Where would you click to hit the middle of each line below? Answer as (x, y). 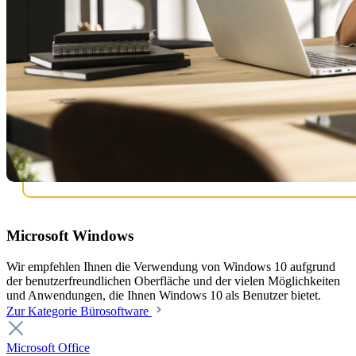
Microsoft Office (48, 348)
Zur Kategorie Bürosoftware (79, 311)
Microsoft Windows (70, 236)
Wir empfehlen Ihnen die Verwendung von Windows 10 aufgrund (171, 267)
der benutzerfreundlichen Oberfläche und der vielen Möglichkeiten (173, 281)
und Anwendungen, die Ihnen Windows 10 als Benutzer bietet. (164, 295)
